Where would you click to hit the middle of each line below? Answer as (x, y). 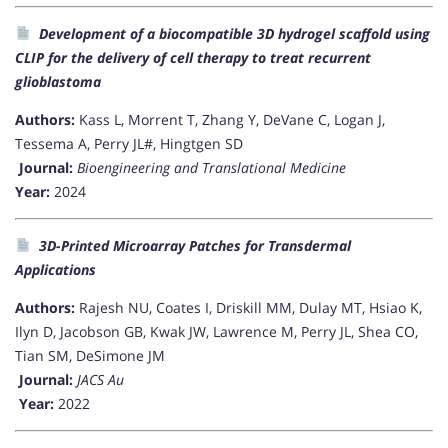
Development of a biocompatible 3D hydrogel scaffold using (234, 34)
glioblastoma (58, 82)
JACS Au (100, 380)
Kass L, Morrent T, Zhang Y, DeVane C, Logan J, (230, 120)
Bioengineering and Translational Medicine (211, 168)
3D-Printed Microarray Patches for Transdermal (194, 246)
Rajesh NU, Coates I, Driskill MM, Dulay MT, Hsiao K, (248, 308)
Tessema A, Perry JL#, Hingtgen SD (129, 144)
